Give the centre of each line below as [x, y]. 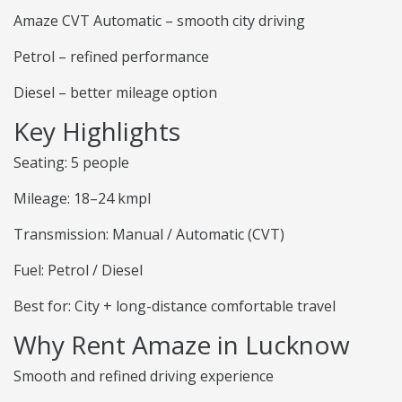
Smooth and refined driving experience [144, 376]
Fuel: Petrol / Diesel [78, 271]
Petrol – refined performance [111, 57]
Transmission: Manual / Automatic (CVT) [149, 235]
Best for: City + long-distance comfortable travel [175, 306]
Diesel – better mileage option [115, 93]
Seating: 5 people [71, 163]
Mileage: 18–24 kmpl [82, 199]
